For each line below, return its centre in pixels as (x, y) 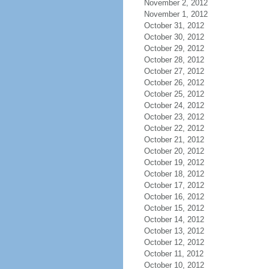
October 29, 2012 (174, 48)
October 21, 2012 (174, 140)
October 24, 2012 (174, 105)
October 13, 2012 (174, 231)
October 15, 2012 (174, 208)
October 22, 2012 (174, 128)
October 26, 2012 (174, 83)
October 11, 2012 (174, 254)
